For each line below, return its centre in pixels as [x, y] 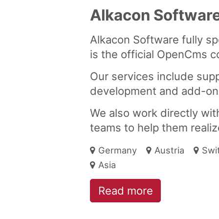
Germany [117, 150]
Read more [125, 190]
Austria [169, 150]
